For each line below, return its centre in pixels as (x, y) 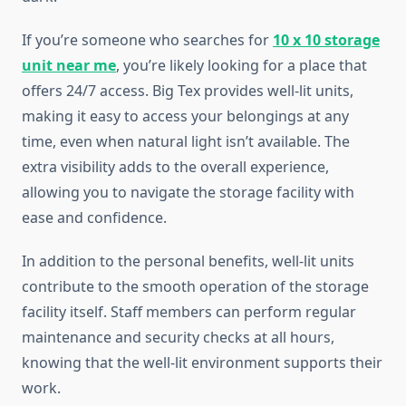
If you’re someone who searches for (147, 40)
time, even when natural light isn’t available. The (186, 142)
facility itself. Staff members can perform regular (189, 312)
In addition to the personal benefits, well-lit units (188, 261)
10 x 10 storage (326, 40)
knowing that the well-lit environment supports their (202, 363)
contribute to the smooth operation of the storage (195, 287)
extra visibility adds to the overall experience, (175, 167)
